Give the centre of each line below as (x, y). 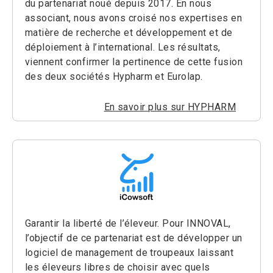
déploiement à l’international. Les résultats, (123, 47)
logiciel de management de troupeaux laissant (129, 253)
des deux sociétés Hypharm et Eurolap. (114, 76)
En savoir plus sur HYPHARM (170, 107)
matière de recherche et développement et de (129, 33)
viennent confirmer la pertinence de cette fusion (134, 62)
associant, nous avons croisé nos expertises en (134, 18)
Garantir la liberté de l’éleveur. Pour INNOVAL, (128, 223)
